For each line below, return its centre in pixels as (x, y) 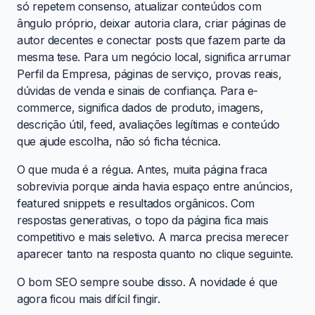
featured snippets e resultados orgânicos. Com (136, 203)
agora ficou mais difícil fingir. (89, 298)
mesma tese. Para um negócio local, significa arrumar (154, 57)
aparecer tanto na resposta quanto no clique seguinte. (155, 253)
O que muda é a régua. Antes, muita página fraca (142, 169)
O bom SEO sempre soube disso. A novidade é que (147, 282)
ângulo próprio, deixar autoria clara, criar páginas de (152, 23)
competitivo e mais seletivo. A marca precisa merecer (153, 237)
